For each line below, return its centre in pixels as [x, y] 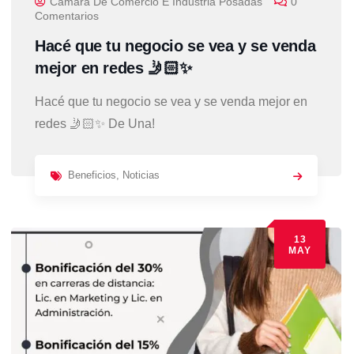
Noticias [141, 175]
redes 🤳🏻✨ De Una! [95, 123]
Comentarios [67, 15]
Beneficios [92, 175]
